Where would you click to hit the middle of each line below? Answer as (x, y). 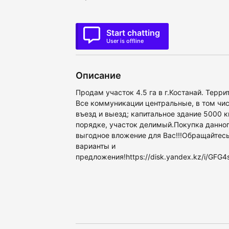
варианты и (96, 146)
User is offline (125, 41)
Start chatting (133, 33)
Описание (98, 76)
